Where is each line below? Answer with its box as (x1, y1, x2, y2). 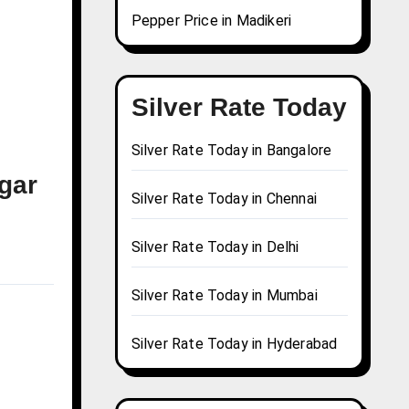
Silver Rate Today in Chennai (131, 190, 318, 208)
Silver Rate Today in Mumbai (131, 287, 318, 305)
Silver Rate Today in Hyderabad (131, 335, 338, 353)
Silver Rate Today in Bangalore (131, 142, 332, 160)
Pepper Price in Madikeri (131, 12, 292, 30)
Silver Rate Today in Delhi (131, 238, 299, 257)
